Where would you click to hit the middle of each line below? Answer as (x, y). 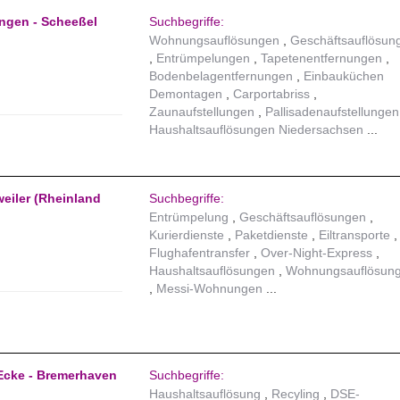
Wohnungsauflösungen (215, 41)
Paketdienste (272, 235)
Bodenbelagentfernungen (221, 76)
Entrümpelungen (204, 58)
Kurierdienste (187, 235)
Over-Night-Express (317, 253)
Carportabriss (272, 94)
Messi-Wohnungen (210, 289)
